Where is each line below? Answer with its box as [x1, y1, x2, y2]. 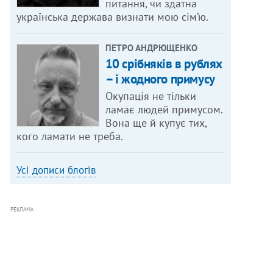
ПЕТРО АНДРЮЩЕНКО [105, 42, 197, 54]
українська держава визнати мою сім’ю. [16, 10, 209, 24]
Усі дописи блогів [16, 163, 96, 177]
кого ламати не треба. [16, 129, 124, 144]
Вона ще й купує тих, [105, 116, 207, 130]
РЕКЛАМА [10, 206, 34, 213]
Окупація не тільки [105, 89, 196, 104]
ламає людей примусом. [105, 102, 223, 117]
